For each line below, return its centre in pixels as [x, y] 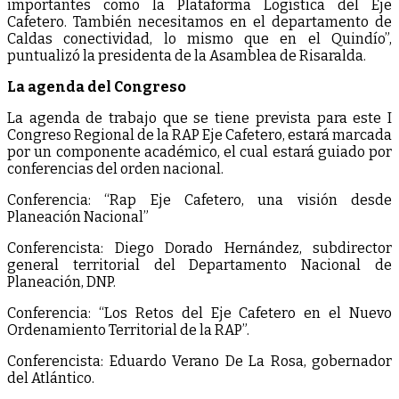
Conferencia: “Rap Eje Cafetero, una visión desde [199, 199]
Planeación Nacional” [78, 216]
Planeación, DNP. [61, 281]
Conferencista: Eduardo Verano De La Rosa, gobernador [199, 361]
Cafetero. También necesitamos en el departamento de [199, 21]
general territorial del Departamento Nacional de [199, 265]
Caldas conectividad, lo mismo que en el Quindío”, [199, 38]
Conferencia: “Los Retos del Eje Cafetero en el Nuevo [199, 313]
